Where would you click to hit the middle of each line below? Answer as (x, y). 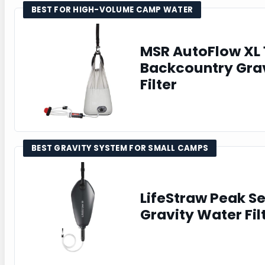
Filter (159, 84)
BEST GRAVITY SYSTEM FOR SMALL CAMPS (120, 148)
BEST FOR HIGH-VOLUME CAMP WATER (112, 9)
